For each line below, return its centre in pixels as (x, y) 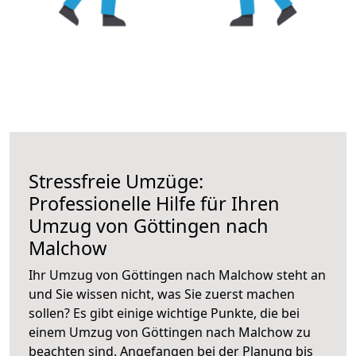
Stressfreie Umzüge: (116, 181)
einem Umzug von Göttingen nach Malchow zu (170, 332)
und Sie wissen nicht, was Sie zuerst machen (162, 294)
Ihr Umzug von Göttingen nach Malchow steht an (177, 275)
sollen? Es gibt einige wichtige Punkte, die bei (164, 313)
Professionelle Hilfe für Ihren (154, 203)
